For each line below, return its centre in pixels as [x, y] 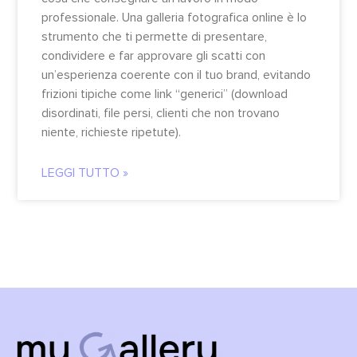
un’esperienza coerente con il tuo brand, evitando [176, 75]
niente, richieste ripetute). [111, 132]
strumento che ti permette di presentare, [154, 36]
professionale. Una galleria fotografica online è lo [174, 17]
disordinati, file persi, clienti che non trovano [161, 113]
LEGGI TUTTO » [85, 173]
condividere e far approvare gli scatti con [153, 55]
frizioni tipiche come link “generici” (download [165, 94]
